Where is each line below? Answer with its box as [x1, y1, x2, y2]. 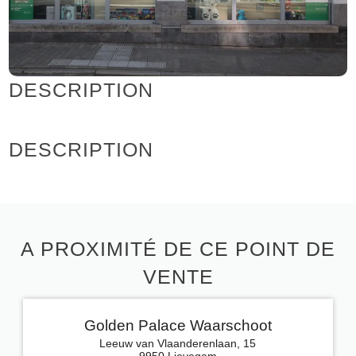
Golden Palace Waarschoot [83, 316, 272, 334]
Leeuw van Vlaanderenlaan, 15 [99, 336, 257, 350]
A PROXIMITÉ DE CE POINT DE [21, 237, 335, 260]
